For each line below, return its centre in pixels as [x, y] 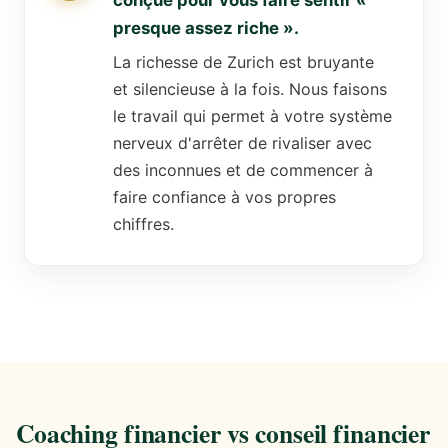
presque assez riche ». [206, 28]
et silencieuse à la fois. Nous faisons [250, 89]
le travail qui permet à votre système [252, 116]
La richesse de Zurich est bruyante [243, 62]
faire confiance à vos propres [224, 197]
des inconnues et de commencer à [243, 170]
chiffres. [143, 224]
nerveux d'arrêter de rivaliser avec [242, 143]
